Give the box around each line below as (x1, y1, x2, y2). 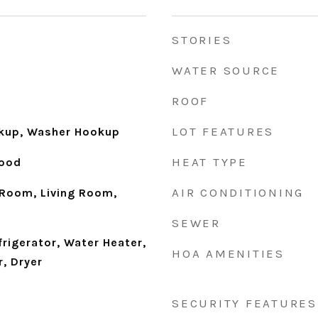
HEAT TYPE (172, 155, 248, 169)
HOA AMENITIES (172, 246, 285, 261)
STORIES (172, 33, 232, 47)
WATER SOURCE (172, 63, 280, 77)
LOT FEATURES (172, 124, 274, 138)
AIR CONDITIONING (172, 185, 304, 199)
